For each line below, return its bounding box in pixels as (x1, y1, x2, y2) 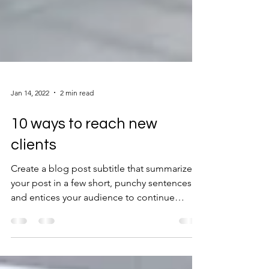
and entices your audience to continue (11, 235, 175, 246)
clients (11, 180, 56, 196)
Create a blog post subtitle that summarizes (11, 206, 196, 217)
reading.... (11, 249, 53, 261)
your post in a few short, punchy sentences (11, 220, 192, 232)
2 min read (60, 131, 94, 141)
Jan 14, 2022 (11, 131, 49, 141)
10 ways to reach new (11, 159, 157, 175)
